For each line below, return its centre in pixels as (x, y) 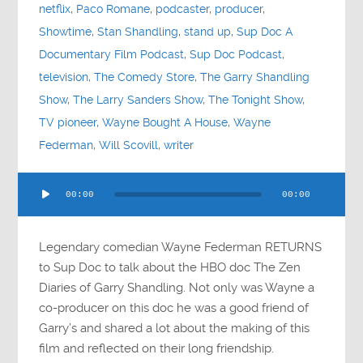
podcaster (183, 9)
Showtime (66, 32)
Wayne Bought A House (165, 122)
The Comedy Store (145, 77)
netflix (55, 9)
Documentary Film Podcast (112, 54)
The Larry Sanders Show (138, 100)
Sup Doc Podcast (236, 54)
